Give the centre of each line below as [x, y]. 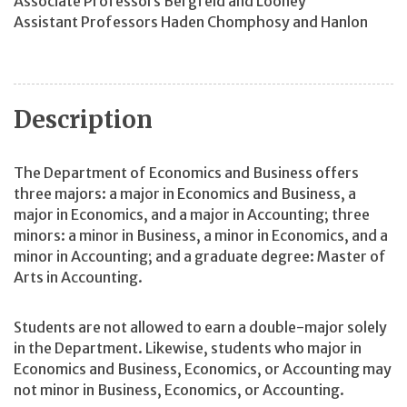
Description [83, 120]
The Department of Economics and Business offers [186, 172]
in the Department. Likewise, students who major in [188, 348]
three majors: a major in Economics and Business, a [185, 193]
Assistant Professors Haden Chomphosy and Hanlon [191, 21]
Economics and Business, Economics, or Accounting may [203, 369]
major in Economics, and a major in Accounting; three [192, 214]
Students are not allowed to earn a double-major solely [200, 327]
